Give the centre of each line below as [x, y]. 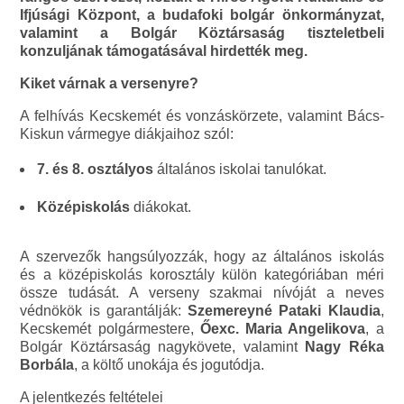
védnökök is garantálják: [104, 311]
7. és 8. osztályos [96, 170]
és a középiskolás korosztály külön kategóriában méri [202, 275]
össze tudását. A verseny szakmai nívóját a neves [202, 293]
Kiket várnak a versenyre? [110, 84]
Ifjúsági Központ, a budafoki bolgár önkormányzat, [202, 15]
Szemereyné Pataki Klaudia [284, 311]
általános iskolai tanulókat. [240, 170]
